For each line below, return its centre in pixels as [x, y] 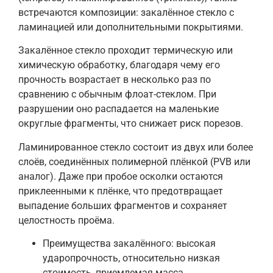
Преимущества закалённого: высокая [129, 244]
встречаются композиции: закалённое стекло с [126, 13]
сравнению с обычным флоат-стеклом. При [117, 94]
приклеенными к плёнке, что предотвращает [121, 191]
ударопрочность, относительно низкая [131, 258]
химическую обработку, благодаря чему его [119, 65]
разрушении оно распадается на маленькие [119, 109]
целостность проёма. [66, 220]
